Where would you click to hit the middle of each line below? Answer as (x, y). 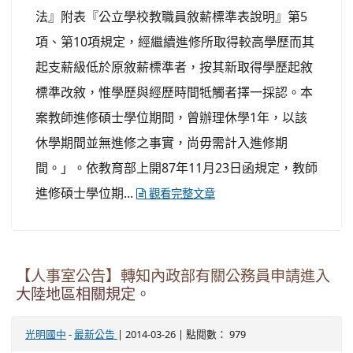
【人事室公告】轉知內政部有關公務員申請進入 (173, 276)
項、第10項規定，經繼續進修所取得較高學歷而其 (175, 41)
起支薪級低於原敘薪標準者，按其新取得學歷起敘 (174, 67)
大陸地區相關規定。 (83, 294)
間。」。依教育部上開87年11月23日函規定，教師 (176, 167)
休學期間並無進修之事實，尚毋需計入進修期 (162, 142)
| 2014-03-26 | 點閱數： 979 (182, 334)
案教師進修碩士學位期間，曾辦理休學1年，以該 (171, 117)
